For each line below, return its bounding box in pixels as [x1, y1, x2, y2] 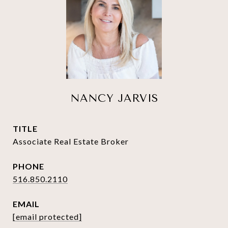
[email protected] [13, 212, 82, 221]
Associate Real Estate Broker [13, 136, 129, 146]
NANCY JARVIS [70, 92, 158, 104]
